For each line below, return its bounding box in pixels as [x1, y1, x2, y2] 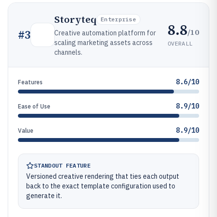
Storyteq [54, 13, 96, 26]
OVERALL [168, 39, 193, 47]
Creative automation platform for [54, 29, 156, 37]
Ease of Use [18, 103, 50, 110]
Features [18, 78, 43, 86]
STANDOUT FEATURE [34, 162, 91, 169]
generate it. [26, 191, 62, 200]
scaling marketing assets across [54, 38, 153, 47]
